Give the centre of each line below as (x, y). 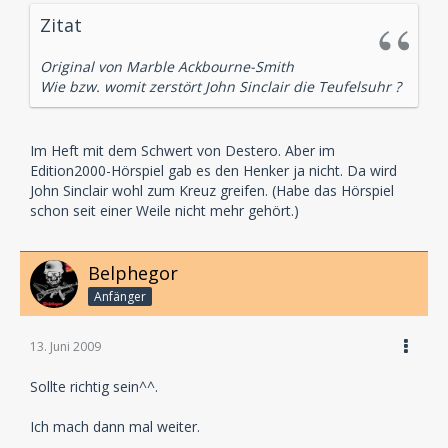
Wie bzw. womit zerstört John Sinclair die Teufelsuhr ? (220, 87)
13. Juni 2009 (65, 346)
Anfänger (120, 296)
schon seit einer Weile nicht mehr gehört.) (164, 211)
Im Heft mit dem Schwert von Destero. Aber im (182, 151)
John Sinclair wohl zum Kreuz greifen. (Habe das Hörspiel (212, 191)
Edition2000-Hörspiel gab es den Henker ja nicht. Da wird (213, 171)
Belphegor (133, 273)
